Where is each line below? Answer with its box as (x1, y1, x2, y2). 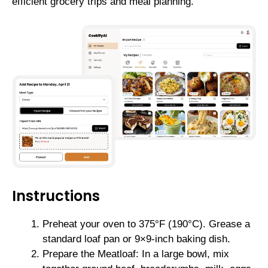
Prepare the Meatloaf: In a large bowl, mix (42, 248, 229, 260)
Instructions (12, 185, 100, 206)
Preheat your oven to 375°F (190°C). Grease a (42, 218, 250, 230)
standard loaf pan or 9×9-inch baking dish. (42, 233, 230, 245)
